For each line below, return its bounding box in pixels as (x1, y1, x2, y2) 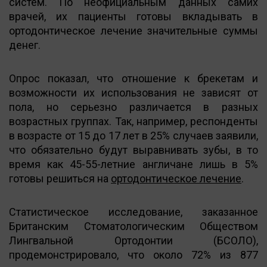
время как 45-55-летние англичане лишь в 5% (9, 157, 258, 170)
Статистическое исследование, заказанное (9, 205, 258, 218)
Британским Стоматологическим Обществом (9, 219, 258, 232)
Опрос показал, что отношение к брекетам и (9, 72, 258, 85)
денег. (9, 38, 41, 51)
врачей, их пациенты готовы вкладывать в (9, 10, 258, 23)
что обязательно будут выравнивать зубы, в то (9, 143, 258, 156)
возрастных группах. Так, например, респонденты (9, 114, 258, 128)
